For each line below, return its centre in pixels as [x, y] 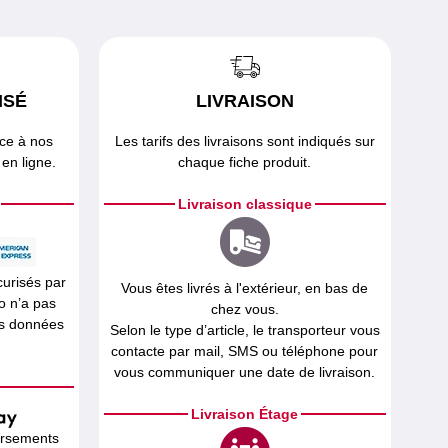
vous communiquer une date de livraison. [245, 372]
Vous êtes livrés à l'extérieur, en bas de [245, 288]
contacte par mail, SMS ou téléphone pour [245, 351]
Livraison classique [244, 204]
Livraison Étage [245, 414]
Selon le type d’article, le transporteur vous [244, 330]
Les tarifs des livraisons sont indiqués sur [244, 141]
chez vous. [244, 309]
